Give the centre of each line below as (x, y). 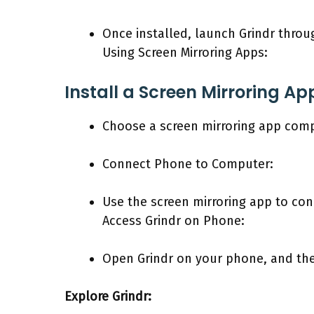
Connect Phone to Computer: (188, 164)
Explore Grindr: (108, 296)
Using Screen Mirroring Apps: (185, 52)
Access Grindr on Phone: (173, 220)
